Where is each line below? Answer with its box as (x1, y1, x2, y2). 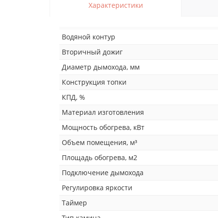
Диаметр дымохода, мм (62, 62, 140, 72)
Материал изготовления (62, 107, 144, 117)
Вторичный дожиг (62, 47, 123, 56)
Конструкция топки (62, 77, 127, 87)
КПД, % (62, 92, 85, 102)
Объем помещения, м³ (62, 137, 137, 147)
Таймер (62, 198, 87, 207)
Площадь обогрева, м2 (62, 152, 137, 162)
